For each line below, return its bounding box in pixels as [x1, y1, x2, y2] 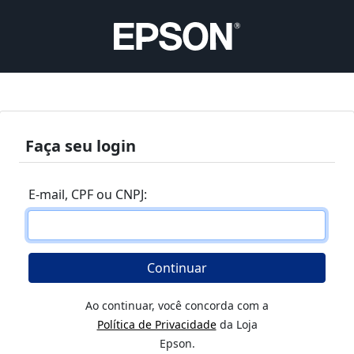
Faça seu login [25, 135, 136, 157]
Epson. [159, 336, 195, 352]
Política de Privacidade [96, 317, 217, 333]
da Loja [216, 317, 258, 333]
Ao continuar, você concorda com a [85, 298, 269, 314]
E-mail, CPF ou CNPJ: [28, 186, 147, 204]
